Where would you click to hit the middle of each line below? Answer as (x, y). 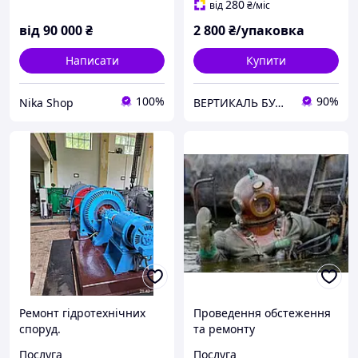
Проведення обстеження (262, 313)
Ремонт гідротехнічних (82, 313)
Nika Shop (46, 102)
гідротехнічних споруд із (262, 345)
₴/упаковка (267, 31)
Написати (92, 61)
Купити (266, 61)
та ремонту (224, 329)
